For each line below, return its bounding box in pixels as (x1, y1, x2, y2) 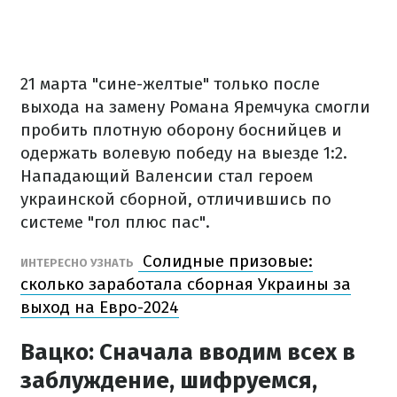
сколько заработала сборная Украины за (20, 274, 351, 294)
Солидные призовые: (138, 251, 313, 271)
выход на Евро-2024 (20, 297, 179, 317)
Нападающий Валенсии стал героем (20, 166, 313, 186)
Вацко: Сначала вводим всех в (20, 339, 355, 366)
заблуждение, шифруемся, (20, 367, 317, 394)
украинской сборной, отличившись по (20, 189, 331, 209)
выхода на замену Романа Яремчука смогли (20, 97, 370, 117)
